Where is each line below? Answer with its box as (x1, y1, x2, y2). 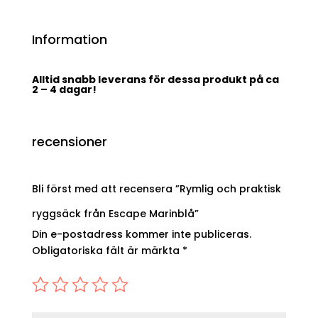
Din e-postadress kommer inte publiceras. (31, 226, 251, 241)
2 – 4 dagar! (31, 82, 97, 97)
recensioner (31, 132, 107, 150)
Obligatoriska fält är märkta (31, 243, 182, 258)
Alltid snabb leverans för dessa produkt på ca (31, 72, 279, 87)
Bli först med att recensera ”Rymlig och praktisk (31, 181, 281, 196)
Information (31, 30, 107, 48)
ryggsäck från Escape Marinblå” (31, 206, 199, 221)
